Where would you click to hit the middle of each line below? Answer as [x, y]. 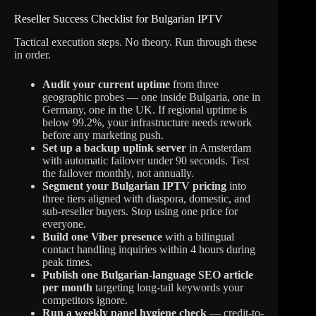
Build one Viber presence [102, 236]
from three [194, 84]
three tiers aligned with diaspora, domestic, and [146, 198]
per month [67, 287]
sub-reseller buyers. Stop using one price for [140, 211]
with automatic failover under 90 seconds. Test [146, 160]
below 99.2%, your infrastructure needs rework [147, 122]
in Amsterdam [219, 147]
